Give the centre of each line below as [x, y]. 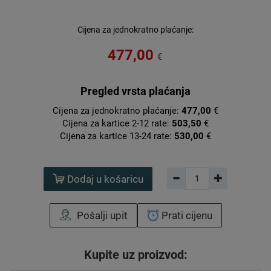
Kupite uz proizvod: [135, 255]
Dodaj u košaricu [104, 179]
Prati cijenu [185, 216]
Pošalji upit [101, 216]
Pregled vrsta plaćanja [135, 91]
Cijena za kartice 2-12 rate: [117, 123]
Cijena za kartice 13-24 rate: [117, 136]
